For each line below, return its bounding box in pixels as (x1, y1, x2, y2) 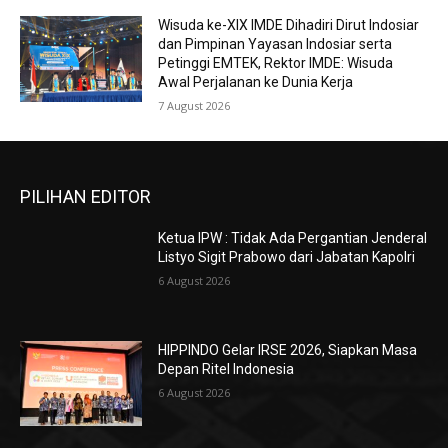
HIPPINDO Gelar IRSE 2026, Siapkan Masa (158, 341, 418, 358)
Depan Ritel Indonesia (158, 360, 295, 377)
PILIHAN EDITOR (20, 186, 151, 208)
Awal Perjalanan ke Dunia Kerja (158, 74, 354, 91)
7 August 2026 (158, 98, 231, 114)
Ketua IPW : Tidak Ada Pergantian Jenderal (158, 230, 428, 247)
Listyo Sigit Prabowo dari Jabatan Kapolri (158, 249, 416, 266)
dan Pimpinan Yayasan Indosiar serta (158, 36, 393, 53)
